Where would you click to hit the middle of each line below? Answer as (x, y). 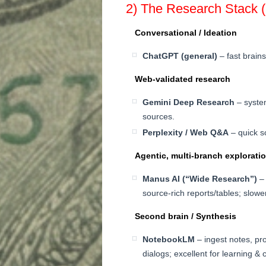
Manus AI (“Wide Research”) (200, 178)
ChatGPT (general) (180, 56)
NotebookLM (169, 239)
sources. (159, 116)
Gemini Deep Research (189, 102)
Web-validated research (183, 79)
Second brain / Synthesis (186, 216)
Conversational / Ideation (186, 32)
